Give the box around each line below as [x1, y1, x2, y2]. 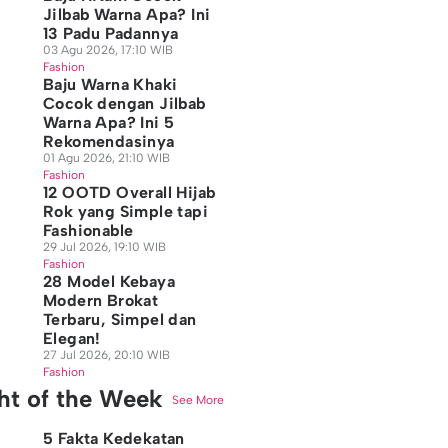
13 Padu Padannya [42, 24, 179, 43]
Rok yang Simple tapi [42, 202, 208, 221]
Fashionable [42, 221, 134, 240]
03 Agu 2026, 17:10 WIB [42, 43, 173, 57]
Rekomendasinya [42, 132, 175, 151]
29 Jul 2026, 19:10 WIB [42, 240, 166, 254]
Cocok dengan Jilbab [42, 94, 206, 113]
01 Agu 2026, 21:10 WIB [42, 151, 170, 165]
